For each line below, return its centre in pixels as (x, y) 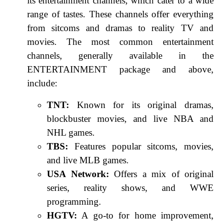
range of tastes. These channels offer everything (120, 14)
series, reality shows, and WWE (130, 187)
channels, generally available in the (120, 55)
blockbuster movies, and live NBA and (130, 118)
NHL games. (71, 132)
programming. (74, 201)
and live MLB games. (88, 160)
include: (42, 83)
